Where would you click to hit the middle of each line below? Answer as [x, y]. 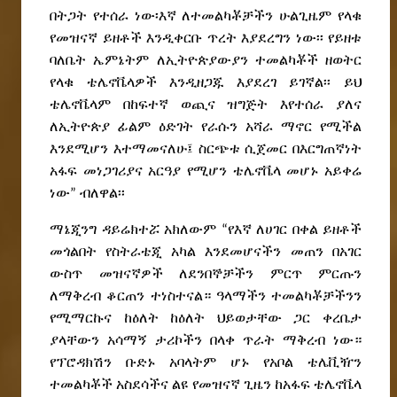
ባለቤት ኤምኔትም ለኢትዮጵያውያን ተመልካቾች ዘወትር [206, 61]
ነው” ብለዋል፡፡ [87, 194]
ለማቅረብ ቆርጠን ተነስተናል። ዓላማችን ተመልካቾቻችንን [206, 296]
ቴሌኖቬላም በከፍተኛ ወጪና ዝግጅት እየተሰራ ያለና [206, 105]
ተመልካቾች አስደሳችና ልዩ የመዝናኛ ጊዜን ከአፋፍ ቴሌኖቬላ [206, 385]
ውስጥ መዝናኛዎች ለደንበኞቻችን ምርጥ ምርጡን [206, 274]
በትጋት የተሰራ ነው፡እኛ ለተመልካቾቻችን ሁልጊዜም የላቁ [206, 16]
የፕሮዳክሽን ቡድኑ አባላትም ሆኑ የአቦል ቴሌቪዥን [206, 363]
